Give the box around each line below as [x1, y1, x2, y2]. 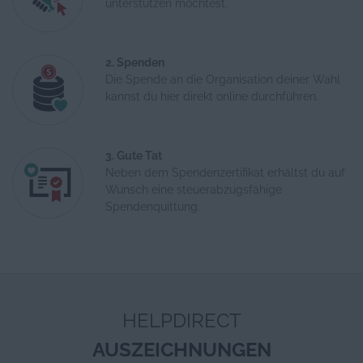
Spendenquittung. [105, 200, 200, 213]
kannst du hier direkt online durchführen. [105, 90, 318, 103]
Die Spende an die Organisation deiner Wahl [105, 73, 340, 86]
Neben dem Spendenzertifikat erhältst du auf [105, 166, 345, 179]
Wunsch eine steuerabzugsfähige [105, 183, 282, 196]
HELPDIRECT [122, 309, 241, 332]
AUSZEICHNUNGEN [92, 338, 271, 361]
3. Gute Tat [105, 149, 162, 162]
